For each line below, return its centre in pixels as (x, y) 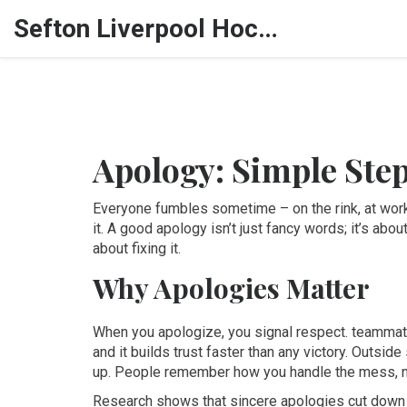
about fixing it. (137, 248)
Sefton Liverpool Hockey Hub (268, 29)
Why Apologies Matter (231, 288)
